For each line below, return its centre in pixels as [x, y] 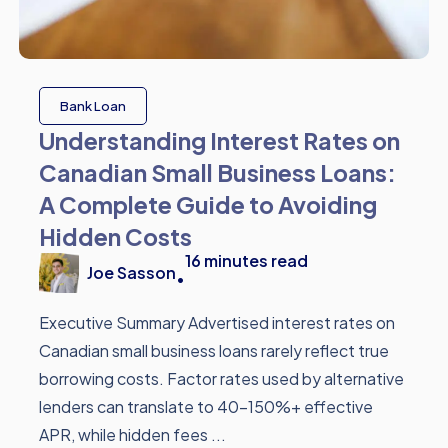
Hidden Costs [116, 237]
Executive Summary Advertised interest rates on [217, 323]
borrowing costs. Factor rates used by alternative [222, 379]
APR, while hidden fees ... [133, 435]
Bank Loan [93, 106]
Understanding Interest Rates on [220, 141]
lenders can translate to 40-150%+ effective [206, 407]
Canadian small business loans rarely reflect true [214, 351]
